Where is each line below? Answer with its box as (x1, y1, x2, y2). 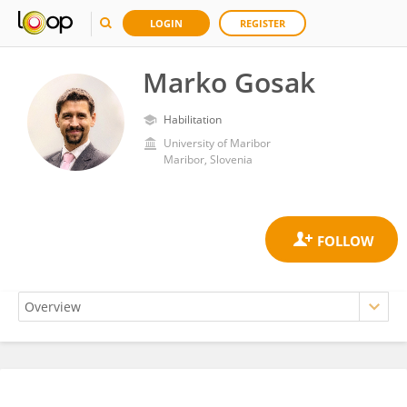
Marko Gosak (143, 64, 315, 101)
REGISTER (240, 16, 285, 30)
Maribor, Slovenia (164, 152, 253, 167)
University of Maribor (164, 135, 271, 151)
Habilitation (164, 112, 222, 127)
